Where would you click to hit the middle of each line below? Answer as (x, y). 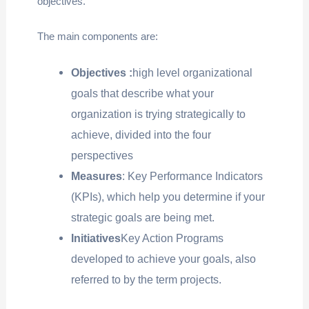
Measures (97, 176)
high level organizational (193, 72)
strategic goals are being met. (143, 217)
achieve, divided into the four (141, 134)
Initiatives (96, 238)
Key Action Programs (172, 238)
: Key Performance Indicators (193, 176)
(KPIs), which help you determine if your (168, 196)
